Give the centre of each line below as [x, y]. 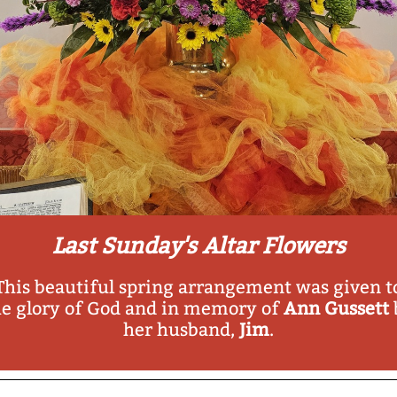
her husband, [181, 330]
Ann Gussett [338, 308]
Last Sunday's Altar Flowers [198, 246]
